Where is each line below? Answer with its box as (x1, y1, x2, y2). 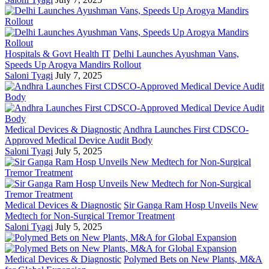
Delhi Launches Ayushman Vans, (113, 49, 239, 59)
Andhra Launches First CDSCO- (123, 124, 249, 135)
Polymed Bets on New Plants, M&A (124, 254, 262, 265)
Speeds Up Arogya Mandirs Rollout (5, 59, 141, 70)
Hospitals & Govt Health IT (5, 49, 110, 59)
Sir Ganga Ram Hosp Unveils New (124, 200, 258, 211)
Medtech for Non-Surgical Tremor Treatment (5, 211, 175, 222)
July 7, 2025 (55, 70, 102, 81)
